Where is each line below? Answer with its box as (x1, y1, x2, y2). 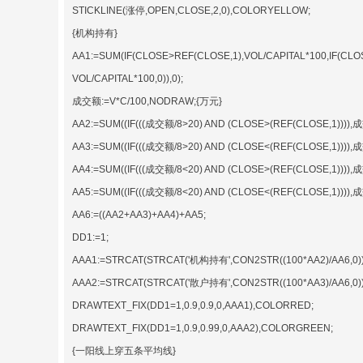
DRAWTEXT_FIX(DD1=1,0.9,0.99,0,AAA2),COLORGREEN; (72, 322, 333, 334)
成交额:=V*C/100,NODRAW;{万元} (72, 95, 222, 107)
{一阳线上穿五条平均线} (72, 344, 176, 357)
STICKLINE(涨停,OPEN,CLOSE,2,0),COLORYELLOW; (72, 4, 310, 16)
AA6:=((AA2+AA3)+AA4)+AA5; (72, 208, 206, 220)
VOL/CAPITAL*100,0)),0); (72, 72, 183, 84)
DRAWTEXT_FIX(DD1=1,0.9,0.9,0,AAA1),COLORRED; (72, 299, 314, 311)
